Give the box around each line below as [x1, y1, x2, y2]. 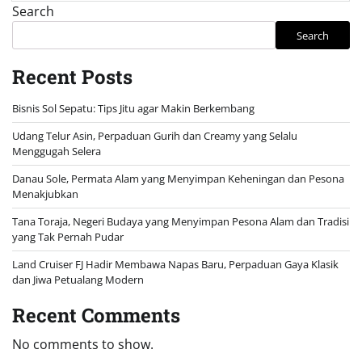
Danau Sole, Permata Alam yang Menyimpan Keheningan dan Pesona [12, 171, 344, 187]
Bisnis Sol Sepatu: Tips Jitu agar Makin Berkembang [12, 101, 255, 116]
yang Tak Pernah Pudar [12, 229, 124, 245]
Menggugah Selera [12, 144, 101, 159]
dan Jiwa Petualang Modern [12, 272, 144, 288]
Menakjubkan [12, 187, 78, 202]
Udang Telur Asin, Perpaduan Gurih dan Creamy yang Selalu [12, 128, 297, 144]
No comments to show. [12, 335, 154, 354]
